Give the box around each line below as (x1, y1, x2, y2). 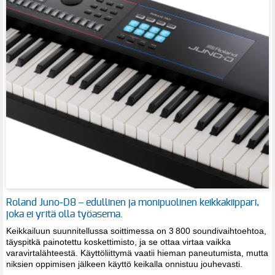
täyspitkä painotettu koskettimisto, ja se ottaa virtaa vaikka (6, 237, 231, 247)
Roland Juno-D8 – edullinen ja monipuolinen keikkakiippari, (6, 198, 259, 208)
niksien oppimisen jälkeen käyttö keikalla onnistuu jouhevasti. (6, 259, 242, 269)
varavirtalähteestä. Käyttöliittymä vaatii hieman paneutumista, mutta (6, 248, 268, 258)
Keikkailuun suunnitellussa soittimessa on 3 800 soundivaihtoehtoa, (6, 226, 266, 236)
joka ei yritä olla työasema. (6, 209, 123, 220)
